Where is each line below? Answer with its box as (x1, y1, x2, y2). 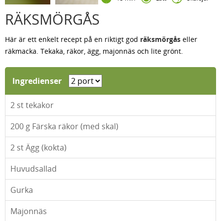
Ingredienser (12, 75, 64, 86)
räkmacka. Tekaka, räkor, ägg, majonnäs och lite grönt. (5, 46, 183, 56)
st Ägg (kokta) (15, 142, 67, 153)
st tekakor (15, 100, 54, 110)
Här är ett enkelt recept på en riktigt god (5, 35, 140, 44)
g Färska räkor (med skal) (24, 121, 118, 132)
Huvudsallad (10, 163, 57, 174)
